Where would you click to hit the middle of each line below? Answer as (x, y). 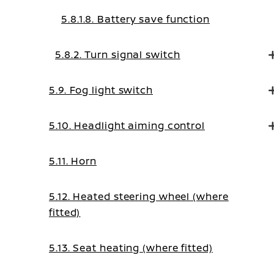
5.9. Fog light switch (101, 90)
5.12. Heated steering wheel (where (139, 196)
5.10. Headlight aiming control (127, 125)
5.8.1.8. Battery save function (135, 19)
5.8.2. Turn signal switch (118, 54)
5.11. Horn (73, 161)
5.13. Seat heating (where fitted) (131, 248)
